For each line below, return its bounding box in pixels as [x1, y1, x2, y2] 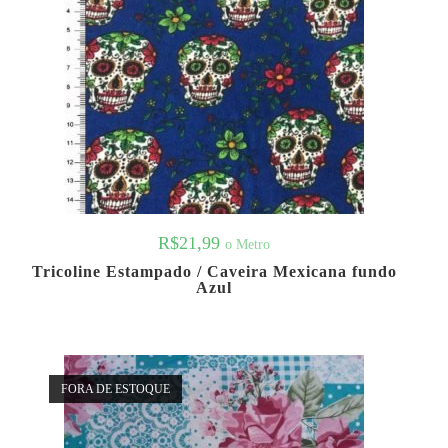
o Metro [225, 235, 270, 252]
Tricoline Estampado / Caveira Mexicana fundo [31, 262, 397, 280]
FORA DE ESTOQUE [60, 382, 170, 397]
